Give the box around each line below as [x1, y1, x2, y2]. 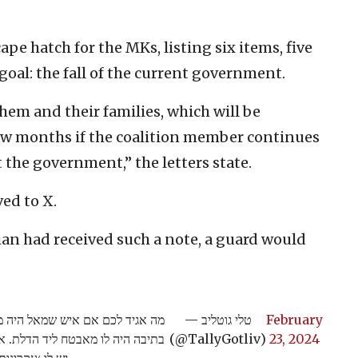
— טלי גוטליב [184, 311, 201, 328]
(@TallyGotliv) [169, 330, 266, 347]
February [266, 311, 323, 328]
